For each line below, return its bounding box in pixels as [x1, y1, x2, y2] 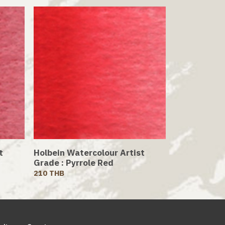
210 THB [33, 168, 64, 178]
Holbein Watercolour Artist [33, 147, 145, 158]
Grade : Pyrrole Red [33, 157, 114, 168]
